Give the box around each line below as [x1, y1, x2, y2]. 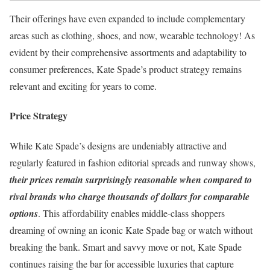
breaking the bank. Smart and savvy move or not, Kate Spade [10, 240, 242, 253]
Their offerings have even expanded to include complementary [10, 12, 245, 25]
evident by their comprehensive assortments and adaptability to [10, 46, 246, 59]
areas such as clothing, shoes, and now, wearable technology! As [10, 29, 255, 42]
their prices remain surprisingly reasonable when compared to [10, 172, 252, 186]
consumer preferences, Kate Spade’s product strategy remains [10, 63, 242, 76]
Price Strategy [10, 108, 67, 123]
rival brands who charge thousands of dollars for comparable [10, 189, 250, 203]
